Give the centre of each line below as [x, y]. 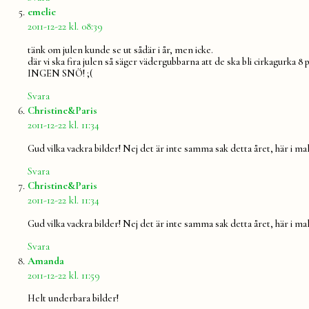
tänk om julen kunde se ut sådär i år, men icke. [120, 50]
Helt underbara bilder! [73, 299]
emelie [42, 12]
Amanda [46, 260]
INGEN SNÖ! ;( [60, 73]
